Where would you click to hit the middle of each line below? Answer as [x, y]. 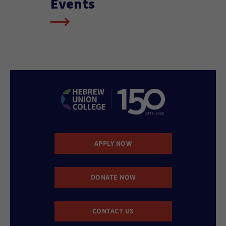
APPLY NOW [113, 143]
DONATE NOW [113, 177]
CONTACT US [113, 211]
